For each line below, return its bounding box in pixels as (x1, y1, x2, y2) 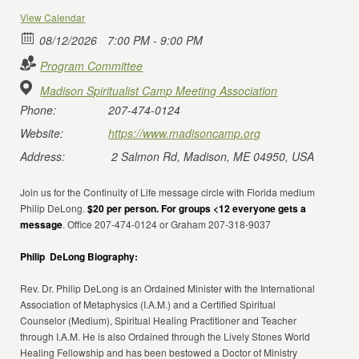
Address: (20, 148, 66, 164)
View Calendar (20, 10, 86, 24)
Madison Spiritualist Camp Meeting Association (40, 83, 278, 99)
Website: (20, 125, 64, 141)
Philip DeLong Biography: (20, 249, 139, 264)
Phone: (20, 102, 57, 118)
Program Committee (40, 58, 143, 74)
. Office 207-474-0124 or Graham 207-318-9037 (63, 217, 272, 231)
